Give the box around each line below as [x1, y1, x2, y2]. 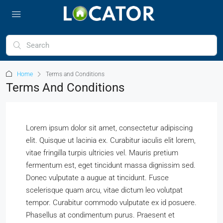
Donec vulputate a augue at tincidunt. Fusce [26, 173, 169, 182]
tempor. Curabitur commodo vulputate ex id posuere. [26, 198, 197, 207]
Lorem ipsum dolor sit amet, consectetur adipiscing [26, 123, 193, 132]
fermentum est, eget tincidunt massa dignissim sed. [26, 161, 196, 170]
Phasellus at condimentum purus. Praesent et [26, 211, 175, 220]
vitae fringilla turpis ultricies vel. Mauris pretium [26, 148, 178, 157]
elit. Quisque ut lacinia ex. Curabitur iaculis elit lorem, [26, 136, 196, 145]
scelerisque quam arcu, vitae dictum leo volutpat [26, 186, 183, 195]
